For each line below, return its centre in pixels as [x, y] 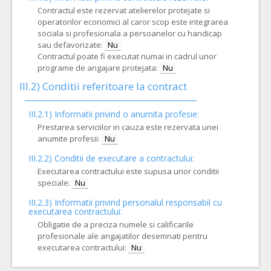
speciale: [54, 183]
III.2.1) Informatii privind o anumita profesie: [114, 114]
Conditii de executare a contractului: [124, 158]
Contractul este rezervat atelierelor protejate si [124, 10]
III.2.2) [41, 158]
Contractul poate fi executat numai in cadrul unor [127, 56]
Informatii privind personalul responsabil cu [138, 202]
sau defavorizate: [70, 45]
